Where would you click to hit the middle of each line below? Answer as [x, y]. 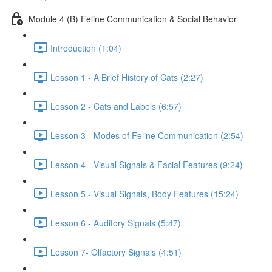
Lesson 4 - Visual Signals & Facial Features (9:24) [147, 164]
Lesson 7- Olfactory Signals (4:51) [116, 252]
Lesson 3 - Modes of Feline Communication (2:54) [147, 135]
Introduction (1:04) [86, 48]
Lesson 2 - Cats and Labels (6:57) [116, 106]
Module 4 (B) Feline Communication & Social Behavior [133, 19]
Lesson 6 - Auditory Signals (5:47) [116, 223]
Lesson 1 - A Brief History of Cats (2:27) [127, 77]
